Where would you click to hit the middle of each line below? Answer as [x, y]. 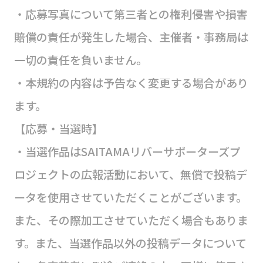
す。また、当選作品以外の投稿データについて [130, 243]
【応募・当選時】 [58, 129]
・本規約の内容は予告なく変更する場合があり [131, 83]
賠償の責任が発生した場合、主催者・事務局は [131, 37]
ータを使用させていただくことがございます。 [130, 198]
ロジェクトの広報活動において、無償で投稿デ [130, 175]
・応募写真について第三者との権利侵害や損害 [131, 14]
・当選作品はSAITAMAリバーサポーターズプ [127, 152]
